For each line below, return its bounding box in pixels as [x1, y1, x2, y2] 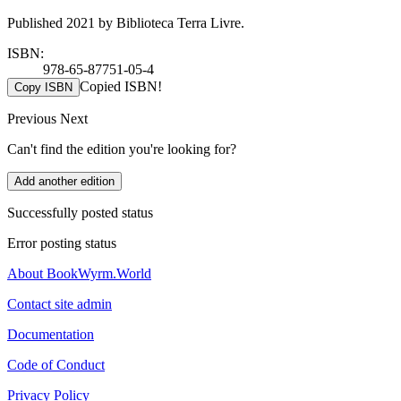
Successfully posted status [7, 204, 153, 220]
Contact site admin [7, 295, 112, 311]
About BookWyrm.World [7, 265, 151, 281]
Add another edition [14, 174, 115, 188]
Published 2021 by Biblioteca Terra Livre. [7, 14, 244, 30]
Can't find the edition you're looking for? [7, 141, 236, 157]
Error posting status [7, 235, 116, 251]
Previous [7, 110, 60, 126]
